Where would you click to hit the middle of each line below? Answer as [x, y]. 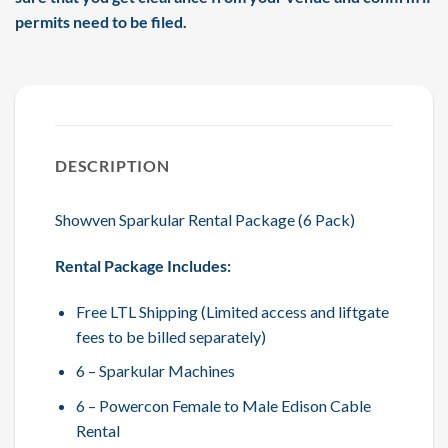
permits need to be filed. [101, 22]
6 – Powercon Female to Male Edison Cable [223, 406]
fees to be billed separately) [170, 336]
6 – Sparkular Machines [155, 371]
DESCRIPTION [112, 166]
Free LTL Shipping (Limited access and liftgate [232, 311]
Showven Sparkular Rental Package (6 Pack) [205, 220]
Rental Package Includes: [143, 266]
